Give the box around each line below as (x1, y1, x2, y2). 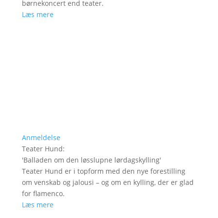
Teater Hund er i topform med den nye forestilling (21, 166, 185, 176)
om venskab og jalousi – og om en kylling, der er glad (21, 178, 194, 187)
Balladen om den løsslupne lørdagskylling (23, 155, 160, 165)
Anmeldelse (21, 133, 60, 143)
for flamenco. (21, 189, 65, 199)
